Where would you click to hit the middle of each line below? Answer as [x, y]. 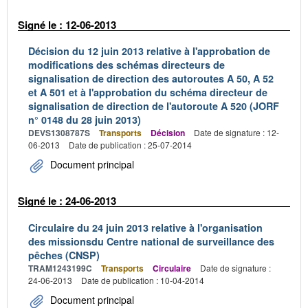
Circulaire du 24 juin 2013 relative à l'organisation [145, 227]
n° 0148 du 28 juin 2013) [85, 120]
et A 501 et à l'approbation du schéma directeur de [148, 92]
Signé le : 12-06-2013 [67, 24]
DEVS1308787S [59, 133]
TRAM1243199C [60, 268]
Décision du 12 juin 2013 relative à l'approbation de [149, 51]
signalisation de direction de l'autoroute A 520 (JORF [154, 106]
